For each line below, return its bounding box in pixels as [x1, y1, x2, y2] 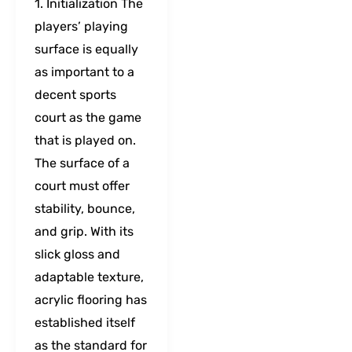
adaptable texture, [35, 269, 144, 284]
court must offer [35, 178, 130, 193]
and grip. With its [35, 223, 134, 239]
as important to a [35, 64, 134, 79]
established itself [35, 314, 135, 330]
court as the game [35, 109, 141, 125]
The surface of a [35, 155, 130, 170]
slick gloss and [35, 246, 120, 262]
